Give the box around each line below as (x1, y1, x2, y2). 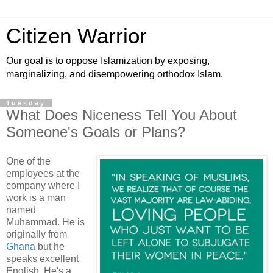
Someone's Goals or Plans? (6, 124, 185, 140)
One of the (6, 155, 51, 166)
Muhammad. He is (6, 216, 85, 227)
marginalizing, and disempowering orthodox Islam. (6, 69, 223, 79)
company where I (6, 180, 80, 191)
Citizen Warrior (6, 24, 147, 48)
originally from (6, 229, 67, 239)
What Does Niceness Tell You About (6, 107, 237, 123)
